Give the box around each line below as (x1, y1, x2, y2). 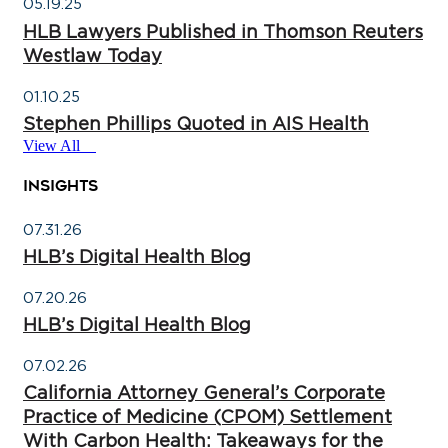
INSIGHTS (23, 176, 98, 195)
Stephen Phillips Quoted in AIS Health (23, 113, 369, 133)
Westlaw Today (23, 45, 162, 65)
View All (23, 136, 80, 154)
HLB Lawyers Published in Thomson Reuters (23, 21, 423, 41)
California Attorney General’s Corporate (23, 383, 385, 403)
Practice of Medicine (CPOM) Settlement (23, 407, 392, 427)
